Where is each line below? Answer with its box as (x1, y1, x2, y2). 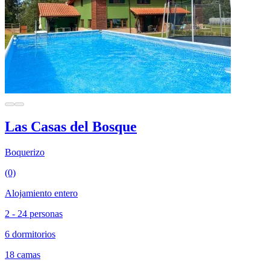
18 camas (5, 249, 40, 260)
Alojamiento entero (5, 187, 78, 198)
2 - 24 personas (5, 208, 63, 219)
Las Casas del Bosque (5, 118, 137, 134)
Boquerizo (5, 146, 45, 157)
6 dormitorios (5, 228, 55, 239)
